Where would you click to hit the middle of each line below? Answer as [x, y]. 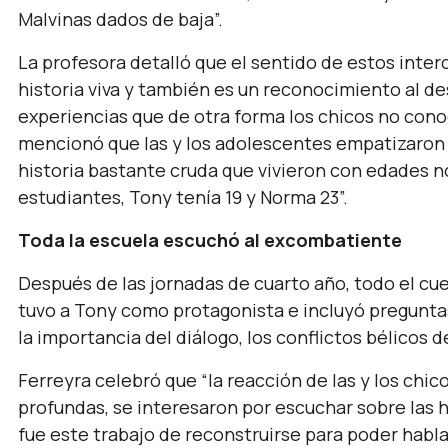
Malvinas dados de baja [116, 19]
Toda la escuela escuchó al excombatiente [210, 240]
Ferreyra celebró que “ [113, 380]
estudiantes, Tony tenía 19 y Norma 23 [178, 197]
